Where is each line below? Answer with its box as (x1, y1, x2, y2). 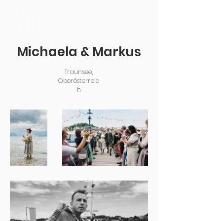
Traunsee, (64, 68, 94, 76)
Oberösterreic (58, 76, 100, 85)
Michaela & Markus (17, 43, 141, 61)
